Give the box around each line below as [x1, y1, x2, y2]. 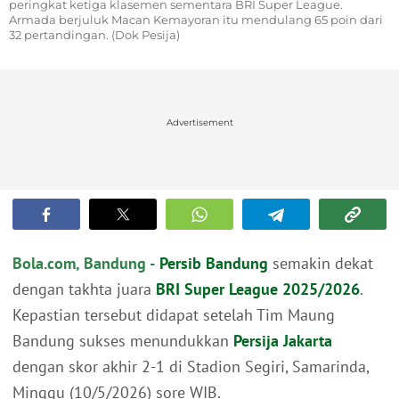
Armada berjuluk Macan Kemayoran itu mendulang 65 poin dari [9, 12, 383, 28]
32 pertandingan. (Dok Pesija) [9, 28, 180, 43]
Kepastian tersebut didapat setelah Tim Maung [12, 305, 335, 326]
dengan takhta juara [12, 279, 156, 300]
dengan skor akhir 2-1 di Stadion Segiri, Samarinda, [12, 356, 369, 378]
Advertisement [166, 117, 233, 129]
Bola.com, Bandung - [12, 253, 155, 274]
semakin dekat [268, 253, 373, 274]
